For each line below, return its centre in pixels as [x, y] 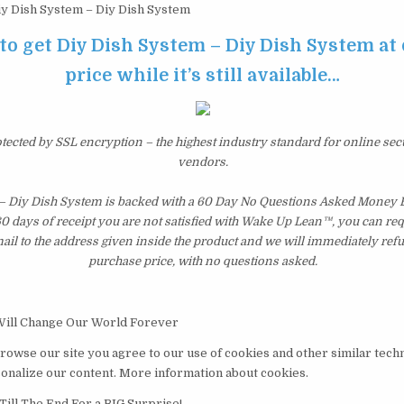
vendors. [202, 162]
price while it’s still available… [203, 76]
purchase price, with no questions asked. [202, 262]
